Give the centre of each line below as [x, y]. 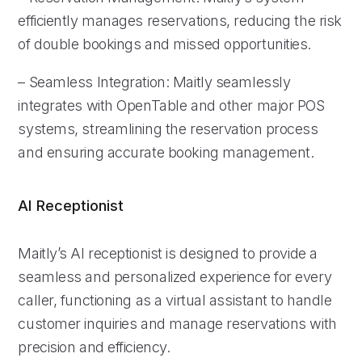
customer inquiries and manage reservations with [177, 323]
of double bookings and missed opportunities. [165, 44]
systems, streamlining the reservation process [168, 128]
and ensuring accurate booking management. [166, 152]
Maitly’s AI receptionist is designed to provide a [168, 253]
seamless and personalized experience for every [175, 276]
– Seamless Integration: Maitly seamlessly [154, 82]
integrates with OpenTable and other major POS [171, 105]
